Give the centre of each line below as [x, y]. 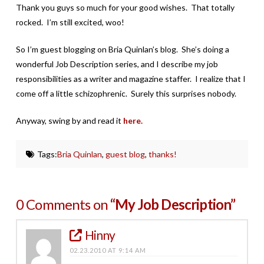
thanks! [162, 154]
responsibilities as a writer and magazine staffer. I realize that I [131, 78]
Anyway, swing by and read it [69, 120]
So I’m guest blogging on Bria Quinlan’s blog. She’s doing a [122, 49]
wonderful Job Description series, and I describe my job [117, 64]
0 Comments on [63, 204]
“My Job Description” [173, 204]
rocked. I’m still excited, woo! [70, 22]
